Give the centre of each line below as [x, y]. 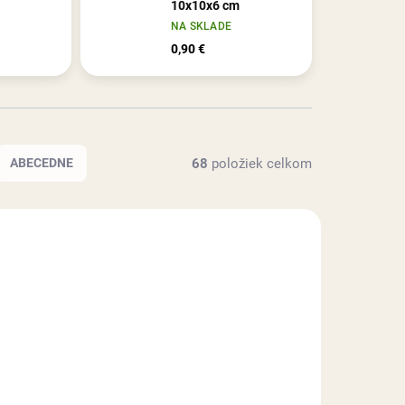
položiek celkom [260, 163]
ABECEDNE [42, 163]
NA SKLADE [201, 27]
